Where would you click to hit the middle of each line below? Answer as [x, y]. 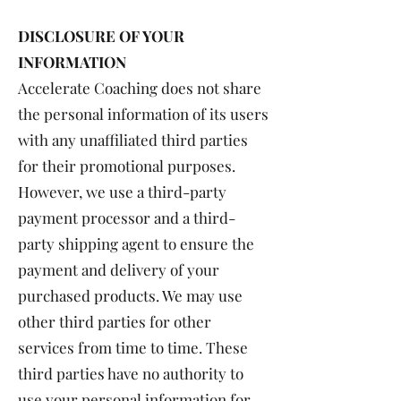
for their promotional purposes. [127, 166]
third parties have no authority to [131, 373]
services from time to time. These [133, 347]
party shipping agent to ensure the [136, 243]
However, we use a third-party [122, 192]
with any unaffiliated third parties [133, 140]
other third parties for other [115, 321]
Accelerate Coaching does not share [140, 88]
